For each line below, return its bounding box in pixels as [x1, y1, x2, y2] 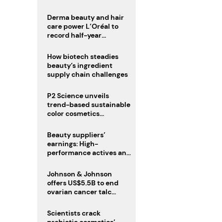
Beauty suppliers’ [47, 130, 106, 140]
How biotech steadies [47, 52, 118, 61]
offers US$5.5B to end [47, 178, 118, 188]
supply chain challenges [47, 70, 128, 79]
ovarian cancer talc [47, 187, 111, 197]
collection [47, 118, 80, 127]
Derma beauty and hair [47, 13, 124, 22]
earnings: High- [47, 139, 98, 149]
